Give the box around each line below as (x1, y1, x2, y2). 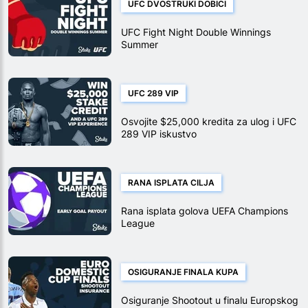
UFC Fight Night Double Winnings (121, 26, 271, 38)
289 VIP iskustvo (121, 128, 197, 140)
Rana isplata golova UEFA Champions (121, 205, 288, 217)
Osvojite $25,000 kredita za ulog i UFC (121, 115, 296, 128)
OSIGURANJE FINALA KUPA (128, 267, 239, 278)
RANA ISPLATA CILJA (128, 177, 214, 188)
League (121, 217, 155, 230)
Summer (121, 38, 158, 51)
